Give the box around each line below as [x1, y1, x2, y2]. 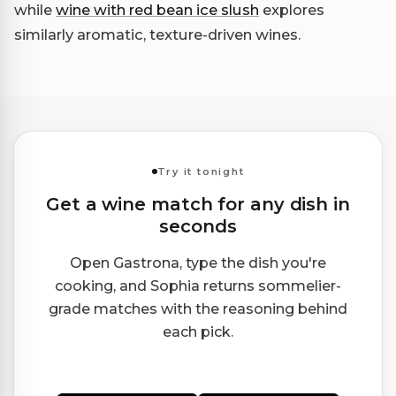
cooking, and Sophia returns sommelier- [55, 278, 341, 295]
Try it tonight [156, 164, 245, 178]
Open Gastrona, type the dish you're [70, 255, 326, 272]
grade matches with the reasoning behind [49, 301, 347, 318]
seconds [159, 216, 237, 238]
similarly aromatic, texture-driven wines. [14, 26, 301, 44]
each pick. [163, 324, 233, 341]
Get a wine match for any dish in [46, 194, 350, 216]
